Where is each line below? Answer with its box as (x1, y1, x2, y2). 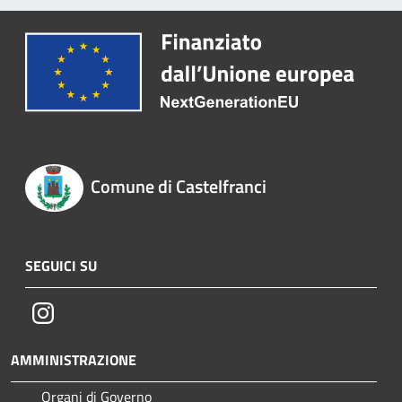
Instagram (53, 301, 115, 323)
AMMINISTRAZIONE (11, 348, 136, 371)
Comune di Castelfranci (90, 172, 267, 201)
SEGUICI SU (25, 254, 97, 276)
